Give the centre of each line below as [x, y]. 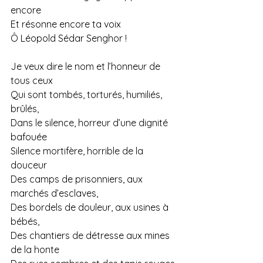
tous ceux [32, 81]
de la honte [35, 250]
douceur [29, 165]
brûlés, [25, 109]
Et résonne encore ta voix [66, 24]
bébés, [25, 222]
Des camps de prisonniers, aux [78, 179]
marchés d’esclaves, [54, 193]
